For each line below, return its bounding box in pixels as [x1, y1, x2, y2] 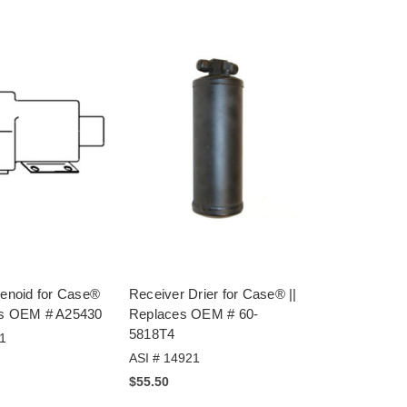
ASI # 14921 [128, 351, 200, 366]
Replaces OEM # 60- [128, 306, 259, 323]
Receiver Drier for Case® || [128, 286, 297, 303]
